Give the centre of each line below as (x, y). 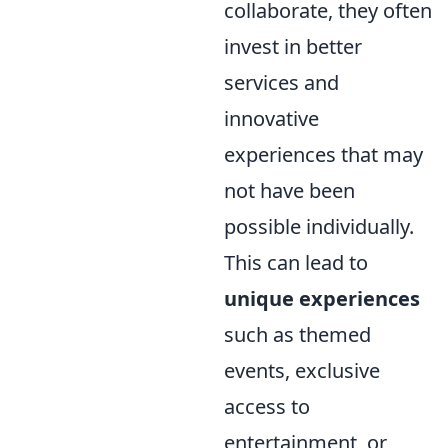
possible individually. (319, 226)
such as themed (297, 334)
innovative (271, 118)
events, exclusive (302, 370)
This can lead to (296, 262)
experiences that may (323, 154)
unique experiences (322, 298)
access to (267, 406)
